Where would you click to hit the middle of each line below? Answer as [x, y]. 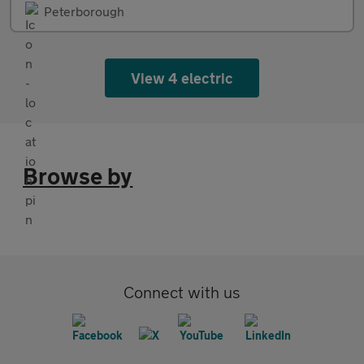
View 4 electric [182, 78]
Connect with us [182, 292]
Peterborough [84, 11]
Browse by [78, 176]
